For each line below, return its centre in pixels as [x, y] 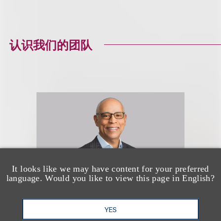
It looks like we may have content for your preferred [110, 168]
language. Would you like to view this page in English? [110, 178]
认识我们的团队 [51, 44]
